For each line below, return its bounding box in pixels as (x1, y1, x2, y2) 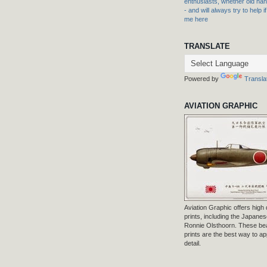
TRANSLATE (184, 41, 230, 51)
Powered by (184, 75, 221, 83)
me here (184, 15, 208, 23)
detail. (184, 239, 201, 247)
